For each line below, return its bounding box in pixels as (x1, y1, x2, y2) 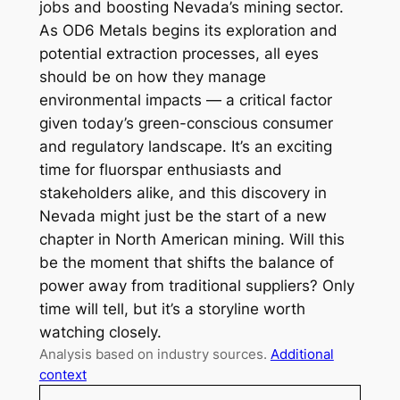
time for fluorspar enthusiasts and (38, 161, 282, 179)
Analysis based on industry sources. (38, 346, 271, 363)
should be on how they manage (38, 68, 266, 87)
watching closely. (38, 323, 162, 342)
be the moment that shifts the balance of (38, 254, 334, 272)
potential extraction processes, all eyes (38, 45, 319, 63)
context (38, 366, 87, 384)
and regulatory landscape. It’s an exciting (38, 137, 332, 156)
